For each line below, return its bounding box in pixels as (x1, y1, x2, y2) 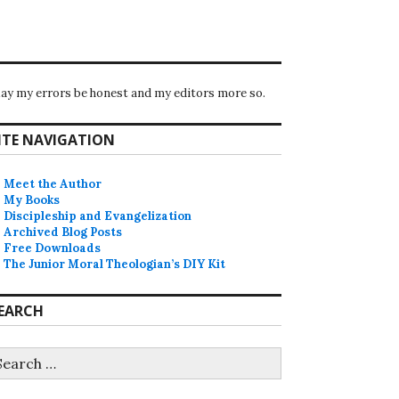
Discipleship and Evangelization (4, 208, 192, 224)
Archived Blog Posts (4, 224, 123, 240)
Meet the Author (4, 176, 102, 192)
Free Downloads (4, 240, 102, 256)
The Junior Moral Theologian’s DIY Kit (4, 256, 226, 273)
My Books (4, 192, 61, 208)
